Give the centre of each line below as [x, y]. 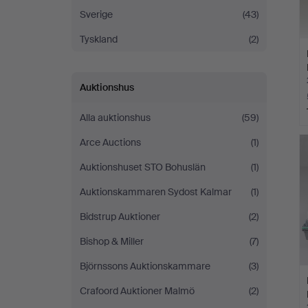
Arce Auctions [110, 142]
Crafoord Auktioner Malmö [137, 291]
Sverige [96, 14]
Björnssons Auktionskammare [145, 266]
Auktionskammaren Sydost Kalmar [156, 192]
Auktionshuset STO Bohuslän [143, 167]
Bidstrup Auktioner [120, 217]
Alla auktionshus [115, 118]
